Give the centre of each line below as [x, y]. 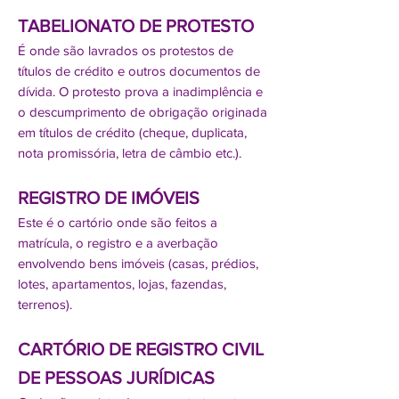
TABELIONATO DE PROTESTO [136, 26]
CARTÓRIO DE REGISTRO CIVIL [141, 349]
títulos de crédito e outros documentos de [139, 71]
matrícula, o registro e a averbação [118, 243]
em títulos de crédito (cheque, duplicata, [132, 132]
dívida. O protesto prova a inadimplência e [140, 91]
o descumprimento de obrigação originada [142, 112]
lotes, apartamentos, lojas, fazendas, [122, 284]
